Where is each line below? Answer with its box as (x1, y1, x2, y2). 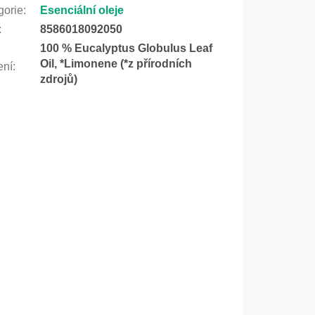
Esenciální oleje (39, 4, 124, 16)
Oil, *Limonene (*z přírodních (39, 57, 192, 70)
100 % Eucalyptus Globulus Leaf (39, 41, 212, 54)
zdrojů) (39, 72, 77, 85)
